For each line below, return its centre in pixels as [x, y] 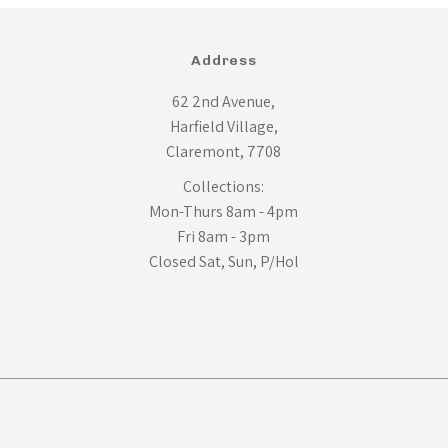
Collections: [224, 187]
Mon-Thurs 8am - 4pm [224, 212]
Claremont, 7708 [224, 152]
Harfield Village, [223, 127]
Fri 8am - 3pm [224, 237]
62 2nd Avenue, [224, 102]
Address [224, 61]
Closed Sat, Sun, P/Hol [223, 262]
